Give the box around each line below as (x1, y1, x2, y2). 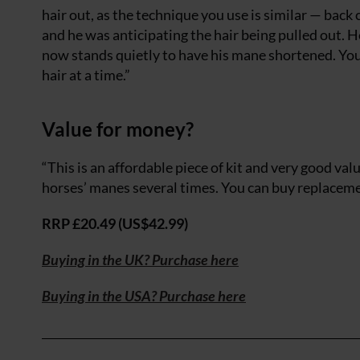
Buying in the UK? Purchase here (42, 251, 239, 269)
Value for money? (42, 117, 194, 141)
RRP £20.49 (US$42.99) (42, 215, 188, 233)
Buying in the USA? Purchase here (42, 287, 246, 305)
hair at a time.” (42, 66, 130, 84)
